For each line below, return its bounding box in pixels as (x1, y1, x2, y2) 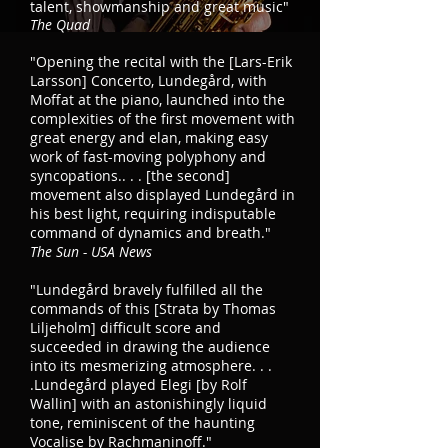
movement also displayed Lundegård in (30, 185, 295, 204)
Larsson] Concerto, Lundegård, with (30, 71, 267, 90)
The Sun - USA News (30, 242, 152, 261)
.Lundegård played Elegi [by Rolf (30, 375, 247, 394)
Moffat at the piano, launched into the (30, 90, 285, 109)
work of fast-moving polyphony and (30, 147, 266, 166)
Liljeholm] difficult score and (30, 318, 221, 337)
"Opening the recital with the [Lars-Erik (30, 52, 292, 71)
